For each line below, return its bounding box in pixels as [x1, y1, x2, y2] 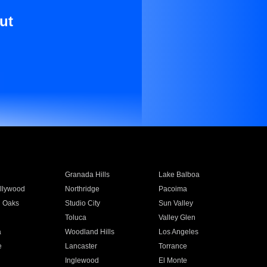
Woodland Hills [64, 228, 114, 236]
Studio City [64, 199, 100, 207]
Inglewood [64, 256, 99, 265]
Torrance [159, 242, 188, 250]
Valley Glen [159, 213, 196, 222]
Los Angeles [159, 228, 199, 236]
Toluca [64, 213, 86, 222]
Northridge [64, 185, 100, 193]
